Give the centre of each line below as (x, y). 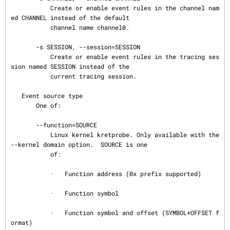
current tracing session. (31, 76)
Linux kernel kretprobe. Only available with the (31, 135)
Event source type (16, 95)
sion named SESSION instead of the (70, 66)
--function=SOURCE (23, 125)
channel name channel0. (31, 27)
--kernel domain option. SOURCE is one (79, 144)
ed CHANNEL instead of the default (70, 17)
